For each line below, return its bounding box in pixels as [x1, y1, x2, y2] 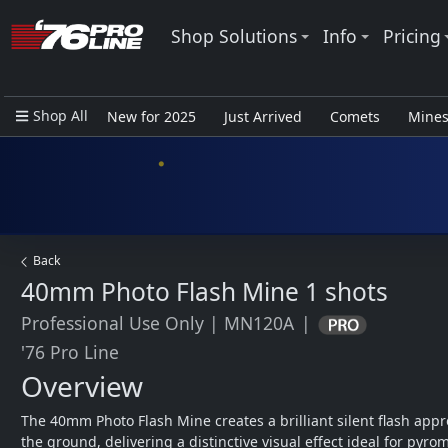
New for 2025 [106, 107, 196, 126]
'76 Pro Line [21, 340, 119, 365]
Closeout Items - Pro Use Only [106, 142, 306, 161]
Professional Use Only [21, 311, 204, 335]
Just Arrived [223, 107, 302, 126]
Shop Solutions [171, 23, 297, 48]
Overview [21, 367, 143, 406]
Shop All [32, 106, 88, 126]
